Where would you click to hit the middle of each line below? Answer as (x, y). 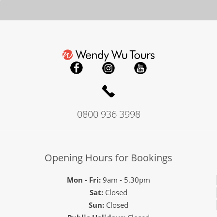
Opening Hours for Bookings (108, 157)
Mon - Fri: (84, 179)
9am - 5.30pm (125, 179)
